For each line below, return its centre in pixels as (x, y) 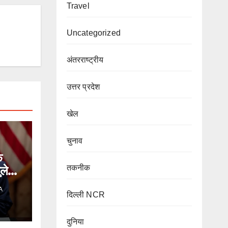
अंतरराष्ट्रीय (85, 60)
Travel (78, 6)
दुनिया (75, 222)
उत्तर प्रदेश (83, 87)
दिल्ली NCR (85, 195)
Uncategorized (94, 33)
